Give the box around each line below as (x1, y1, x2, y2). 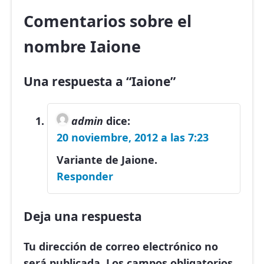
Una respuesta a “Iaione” (24, 72, 176, 90)
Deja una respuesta (24, 207, 142, 225)
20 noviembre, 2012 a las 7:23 (57, 130, 209, 145)
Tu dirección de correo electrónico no (24, 239, 218, 254)
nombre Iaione (24, 35, 141, 58)
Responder (57, 169, 113, 184)
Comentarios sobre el (24, 10, 192, 32)
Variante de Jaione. (57, 153, 157, 167)
